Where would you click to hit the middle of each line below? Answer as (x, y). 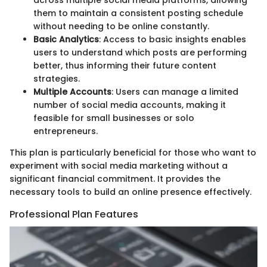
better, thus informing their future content (125, 65)
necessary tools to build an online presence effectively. (131, 192)
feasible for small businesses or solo (114, 118)
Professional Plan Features (74, 214)
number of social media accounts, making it (130, 105)
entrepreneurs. (66, 131)
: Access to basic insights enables (173, 39)
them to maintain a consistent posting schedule (138, 13)
